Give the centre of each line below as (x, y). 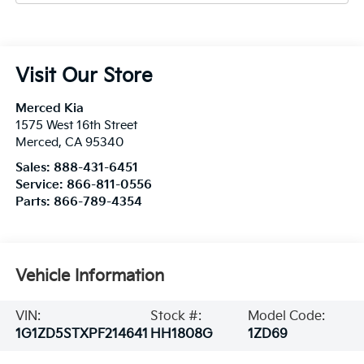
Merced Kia (49, 109)
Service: (41, 185)
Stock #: (175, 316)
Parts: (34, 202)
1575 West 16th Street (76, 126)
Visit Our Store (84, 76)
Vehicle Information (89, 277)
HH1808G (181, 334)
